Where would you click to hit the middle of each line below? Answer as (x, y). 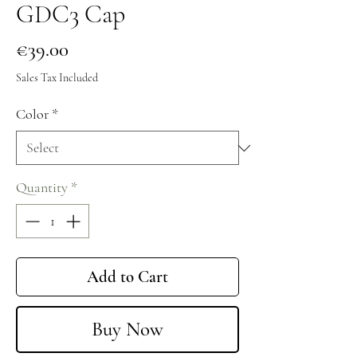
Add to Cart (127, 277)
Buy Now (127, 330)
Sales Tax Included (57, 78)
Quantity (42, 188)
